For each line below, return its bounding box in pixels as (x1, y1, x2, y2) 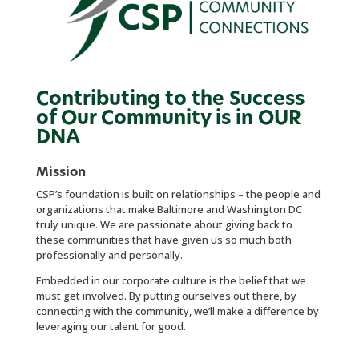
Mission (35, 166, 86, 179)
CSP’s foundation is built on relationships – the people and (35, 187, 321, 202)
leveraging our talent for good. (35, 319, 186, 334)
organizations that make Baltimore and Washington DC (35, 202, 302, 217)
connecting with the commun (35, 304, 177, 319)
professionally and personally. (35, 248, 183, 263)
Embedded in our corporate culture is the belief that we (35, 273, 306, 288)
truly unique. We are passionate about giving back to (35, 217, 292, 232)
